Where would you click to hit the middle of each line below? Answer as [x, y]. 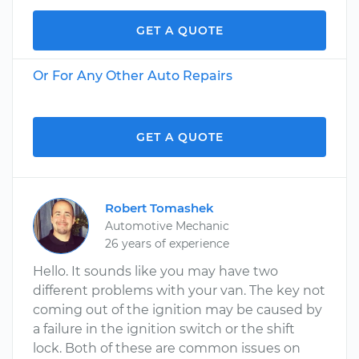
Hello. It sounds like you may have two [155, 271]
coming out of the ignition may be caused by [177, 310]
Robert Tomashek [159, 208]
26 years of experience [167, 244]
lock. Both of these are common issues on [167, 348]
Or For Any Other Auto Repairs [133, 76]
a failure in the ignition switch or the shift [164, 329]
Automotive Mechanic [167, 226]
